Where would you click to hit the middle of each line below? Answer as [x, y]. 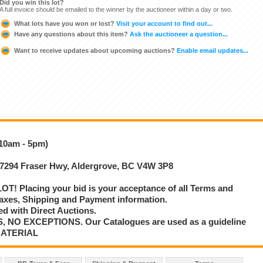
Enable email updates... [212, 50]
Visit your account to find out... [163, 23]
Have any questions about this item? [71, 34]
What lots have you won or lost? [64, 23]
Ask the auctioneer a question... [178, 34]
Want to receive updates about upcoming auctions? [95, 50]
